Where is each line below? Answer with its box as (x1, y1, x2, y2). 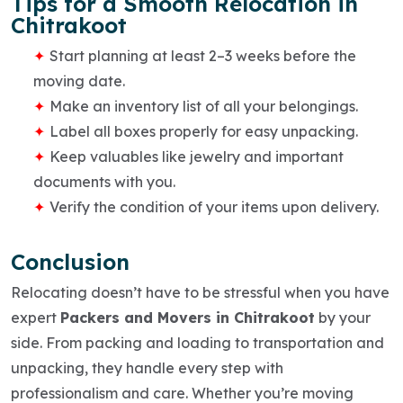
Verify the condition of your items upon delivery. (49, 197, 379, 216)
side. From (11, 333, 85, 352)
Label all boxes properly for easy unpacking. (49, 121, 358, 140)
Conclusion (11, 247, 130, 275)
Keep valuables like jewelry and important (49, 147, 344, 166)
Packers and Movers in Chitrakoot (60, 308, 315, 327)
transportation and (253, 333, 384, 352)
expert (11, 308, 60, 327)
